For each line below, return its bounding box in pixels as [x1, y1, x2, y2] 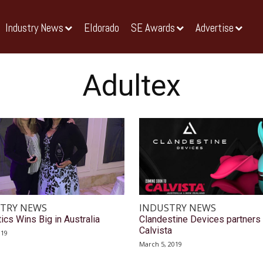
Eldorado [84, 21, 119, 36]
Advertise [195, 21, 234, 36]
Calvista [139, 225, 172, 237]
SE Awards [131, 21, 175, 36]
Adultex [82, 69, 181, 103]
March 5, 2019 [139, 240, 182, 249]
